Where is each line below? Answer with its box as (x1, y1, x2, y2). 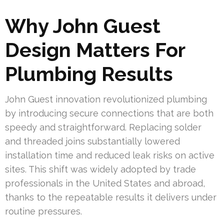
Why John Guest (5, 13, 160, 37)
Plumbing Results (5, 61, 173, 85)
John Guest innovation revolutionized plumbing (5, 93, 207, 104)
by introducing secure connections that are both (5, 107, 213, 118)
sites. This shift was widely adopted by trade (5, 163, 196, 174)
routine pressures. (5, 205, 82, 216)
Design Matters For (5, 37, 185, 61)
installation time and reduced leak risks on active (5, 149, 214, 160)
